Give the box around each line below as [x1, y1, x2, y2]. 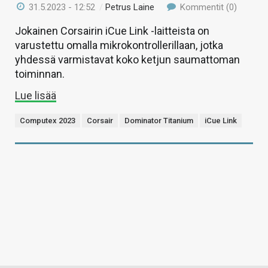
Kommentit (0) [177, 2, 237, 13]
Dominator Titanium [124, 116, 193, 126]
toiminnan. [15, 68, 65, 81]
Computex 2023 [20, 116, 75, 126]
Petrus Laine [105, 2, 155, 13]
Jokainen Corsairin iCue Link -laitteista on [15, 25, 209, 38]
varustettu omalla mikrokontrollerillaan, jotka [15, 39, 223, 52]
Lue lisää [15, 89, 56, 102]
